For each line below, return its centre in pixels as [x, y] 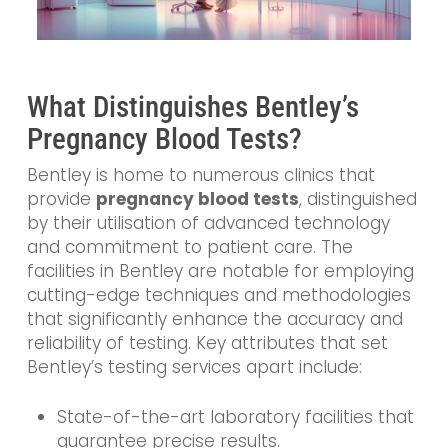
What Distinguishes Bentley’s [192, 107]
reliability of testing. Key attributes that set [207, 343]
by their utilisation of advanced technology [208, 223]
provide [61, 199]
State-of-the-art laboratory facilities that [235, 416]
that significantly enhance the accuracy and [214, 319]
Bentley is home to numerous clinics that [200, 175]
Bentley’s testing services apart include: [194, 367]
